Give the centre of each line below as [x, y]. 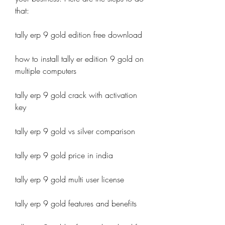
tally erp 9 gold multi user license [70, 179]
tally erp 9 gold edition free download [79, 35]
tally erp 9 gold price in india [64, 155]
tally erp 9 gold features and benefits [76, 203]
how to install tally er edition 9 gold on [79, 59]
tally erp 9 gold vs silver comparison [75, 131]
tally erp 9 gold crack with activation [76, 95]
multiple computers [46, 71]
